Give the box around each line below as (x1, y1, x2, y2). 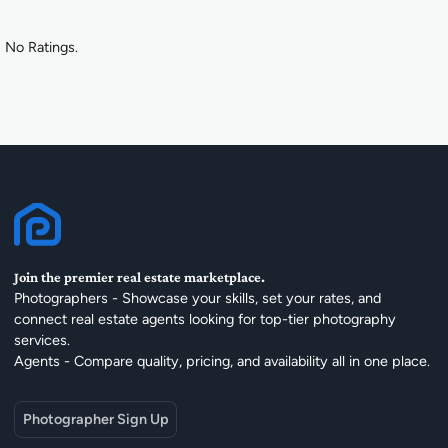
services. (14, 330, 71, 349)
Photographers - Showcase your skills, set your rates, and (14, 288, 382, 307)
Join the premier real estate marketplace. (14, 268, 266, 285)
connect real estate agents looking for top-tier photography (14, 309, 397, 328)
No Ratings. (5, 38, 78, 57)
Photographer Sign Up (22, 409, 169, 428)
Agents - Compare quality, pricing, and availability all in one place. (14, 351, 431, 370)
